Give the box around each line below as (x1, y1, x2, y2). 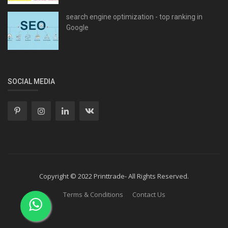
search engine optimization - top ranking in (66, 12, 203, 21)
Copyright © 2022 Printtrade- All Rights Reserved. (39, 171, 189, 181)
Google (66, 23, 89, 32)
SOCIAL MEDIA (8, 77, 55, 85)
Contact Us (132, 189, 165, 199)
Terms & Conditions (63, 189, 123, 199)
